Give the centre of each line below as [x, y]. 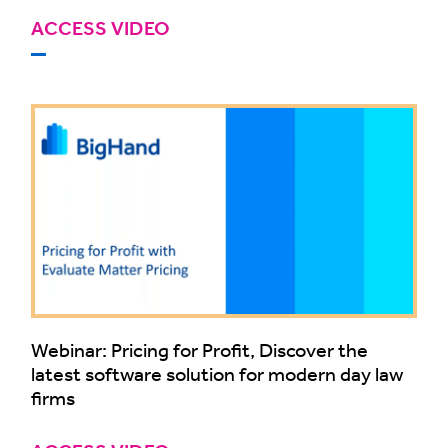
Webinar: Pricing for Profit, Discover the [199, 349]
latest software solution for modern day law [217, 373]
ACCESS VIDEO [100, 29]
